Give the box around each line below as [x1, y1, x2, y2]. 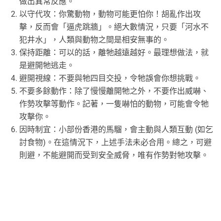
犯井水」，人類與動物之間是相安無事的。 [19, 35, 170, 45]
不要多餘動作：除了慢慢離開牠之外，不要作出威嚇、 [19, 86, 209, 96]
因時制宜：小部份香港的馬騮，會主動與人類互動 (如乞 [19, 125, 214, 135]
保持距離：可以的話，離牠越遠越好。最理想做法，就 [19, 48, 209, 58]
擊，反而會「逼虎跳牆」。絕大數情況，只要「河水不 [19, 22, 209, 32]
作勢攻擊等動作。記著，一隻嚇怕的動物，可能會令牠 [19, 99, 209, 109]
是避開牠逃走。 [19, 61, 75, 71]
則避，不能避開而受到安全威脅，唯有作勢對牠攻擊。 [19, 150, 209, 160]
